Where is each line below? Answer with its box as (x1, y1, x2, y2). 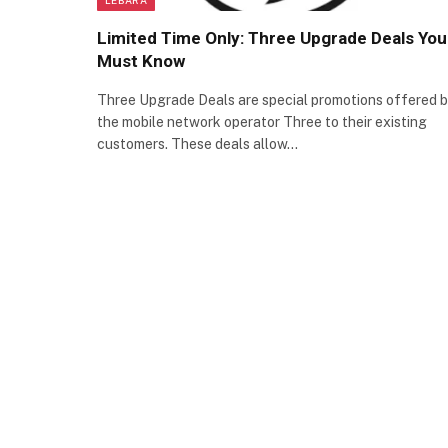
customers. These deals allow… (97, 135, 298, 152)
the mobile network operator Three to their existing (97, 113, 427, 130)
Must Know (97, 50, 185, 71)
